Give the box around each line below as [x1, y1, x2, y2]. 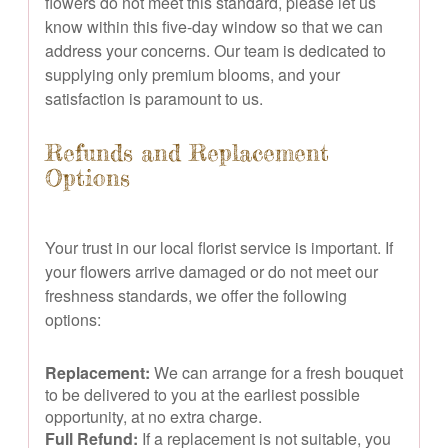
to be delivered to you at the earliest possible [45, 382, 360, 406]
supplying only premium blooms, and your [45, 62, 340, 86]
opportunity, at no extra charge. [45, 404, 262, 428]
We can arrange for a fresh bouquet [150, 360, 403, 384]
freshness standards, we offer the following [45, 283, 347, 307]
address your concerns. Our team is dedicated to [45, 38, 386, 62]
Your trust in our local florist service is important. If [45, 235, 393, 259]
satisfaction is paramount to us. [45, 86, 263, 110]
